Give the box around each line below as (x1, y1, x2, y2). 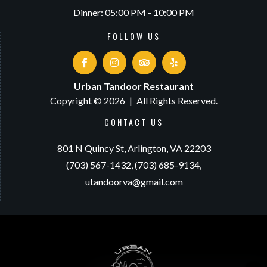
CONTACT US (104, 116, 163, 128)
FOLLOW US (107, 30, 160, 42)
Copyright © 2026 (50, 95, 127, 106)
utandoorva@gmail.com (85, 176, 183, 187)
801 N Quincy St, (57, 142, 126, 154)
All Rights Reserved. (136, 95, 218, 106)
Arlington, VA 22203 (125, 142, 211, 154)
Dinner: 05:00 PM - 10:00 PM (73, 7, 194, 18)
